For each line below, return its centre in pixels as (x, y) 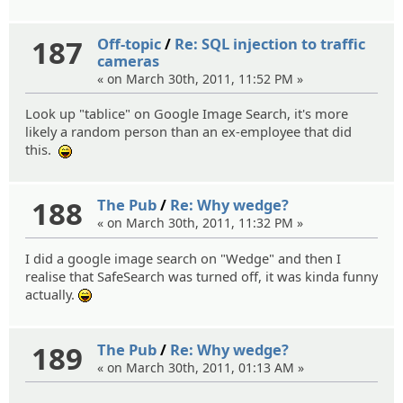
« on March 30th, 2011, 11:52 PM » (201, 79)
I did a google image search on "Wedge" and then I (183, 258)
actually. (52, 294)
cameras (129, 61)
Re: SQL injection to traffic (270, 44)
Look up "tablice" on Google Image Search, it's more (187, 114)
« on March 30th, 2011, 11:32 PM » (201, 223)
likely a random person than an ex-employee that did (188, 132)
